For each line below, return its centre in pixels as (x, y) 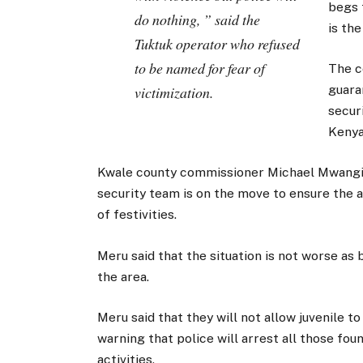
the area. (123, 276)
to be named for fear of (199, 68)
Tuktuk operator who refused (217, 44)
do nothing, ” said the (197, 20)
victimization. (173, 93)
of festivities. (137, 215)
